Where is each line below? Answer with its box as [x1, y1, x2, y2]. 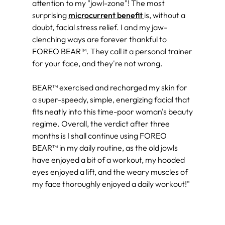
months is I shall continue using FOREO [32, 130, 167, 141]
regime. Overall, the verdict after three [32, 118, 170, 129]
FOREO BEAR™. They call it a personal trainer [32, 46, 192, 56]
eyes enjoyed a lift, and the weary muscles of [32, 166, 188, 177]
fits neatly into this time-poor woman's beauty [32, 106, 193, 117]
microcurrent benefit [68, 10, 144, 20]
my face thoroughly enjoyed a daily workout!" [32, 178, 190, 189]
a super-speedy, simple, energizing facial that [32, 94, 190, 104]
